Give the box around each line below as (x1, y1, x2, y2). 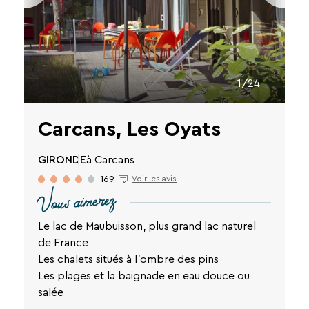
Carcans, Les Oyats (38, 114, 221, 144)
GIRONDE (38, 151, 86, 168)
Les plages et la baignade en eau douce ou (38, 267, 250, 283)
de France (38, 234, 88, 250)
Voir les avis (132, 172, 177, 185)
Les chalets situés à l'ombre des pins (38, 250, 219, 267)
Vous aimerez (37, 184, 117, 221)
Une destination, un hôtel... (78, 34, 231, 70)
